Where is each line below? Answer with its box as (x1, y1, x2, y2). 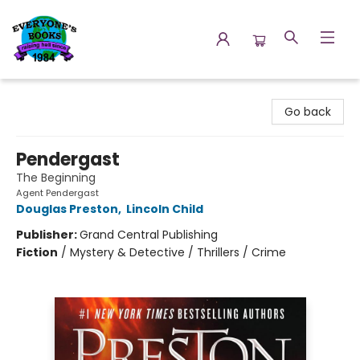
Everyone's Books (12, 86, 107, 102)
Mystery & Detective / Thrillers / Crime (70, 244, 286, 260)
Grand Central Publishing (80, 227, 218, 243)
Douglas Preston (16, 201, 118, 217)
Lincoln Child (126, 201, 203, 217)
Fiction (16, 244, 58, 260)
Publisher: (16, 227, 80, 243)
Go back (284, 104, 331, 120)
